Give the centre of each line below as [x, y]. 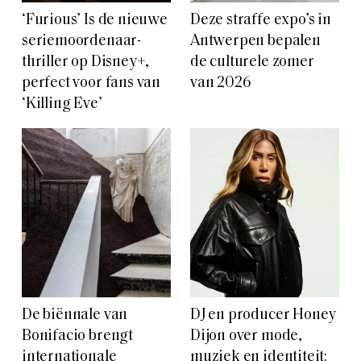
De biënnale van [75, 315]
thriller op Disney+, [86, 62]
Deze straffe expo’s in [261, 20]
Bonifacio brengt [77, 336]
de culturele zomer [252, 62]
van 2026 [221, 83]
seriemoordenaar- [81, 41]
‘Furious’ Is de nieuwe [95, 20]
